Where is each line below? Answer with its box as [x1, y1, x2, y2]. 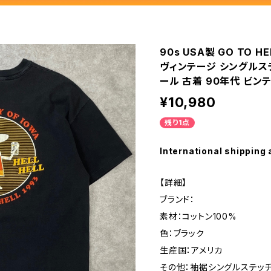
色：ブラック [160, 228, 204, 238]
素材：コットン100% [160, 211, 237, 221]
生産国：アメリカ [160, 245, 223, 255]
